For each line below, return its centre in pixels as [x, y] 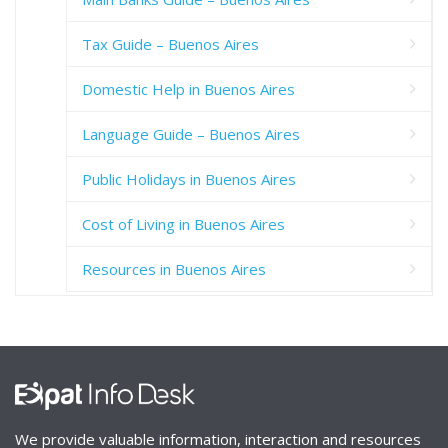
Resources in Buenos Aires [174, 268]
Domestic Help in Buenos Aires [188, 88]
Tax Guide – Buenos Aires [170, 43]
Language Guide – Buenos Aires [191, 133]
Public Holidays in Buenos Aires [189, 178]
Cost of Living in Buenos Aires [183, 223]
